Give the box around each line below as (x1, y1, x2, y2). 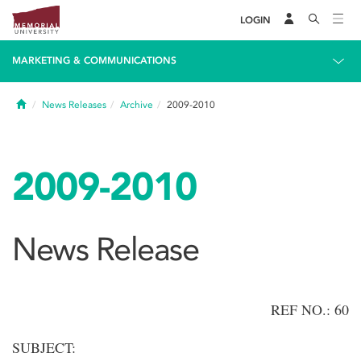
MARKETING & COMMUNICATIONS (12, 55, 176, 66)
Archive (120, 99, 153, 110)
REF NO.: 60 (271, 300, 349, 319)
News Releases (42, 99, 106, 110)
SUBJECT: (12, 338, 76, 357)
